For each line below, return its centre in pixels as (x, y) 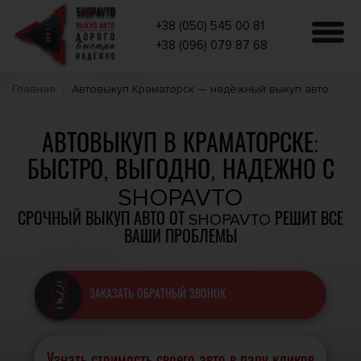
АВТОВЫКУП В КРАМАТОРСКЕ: (180, 144)
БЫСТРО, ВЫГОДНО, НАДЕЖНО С (180, 171)
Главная (34, 89)
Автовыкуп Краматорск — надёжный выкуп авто (200, 89)
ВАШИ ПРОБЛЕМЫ (180, 237)
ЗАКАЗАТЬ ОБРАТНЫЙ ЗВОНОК (158, 294)
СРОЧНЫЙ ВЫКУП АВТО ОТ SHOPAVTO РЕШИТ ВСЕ (180, 220)
